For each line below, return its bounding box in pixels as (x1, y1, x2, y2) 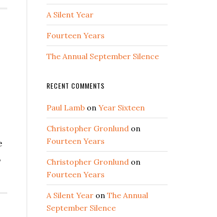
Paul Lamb (46, 103, 85, 112)
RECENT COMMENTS (46, 80, 105, 91)
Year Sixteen (98, 103, 145, 112)
